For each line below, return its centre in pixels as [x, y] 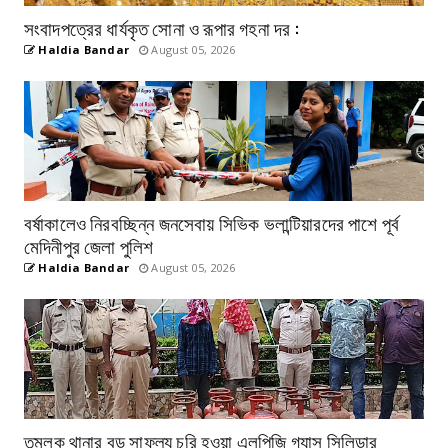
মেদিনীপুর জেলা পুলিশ [89, 244]
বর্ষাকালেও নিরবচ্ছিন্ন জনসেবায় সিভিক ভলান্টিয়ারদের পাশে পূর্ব [212, 221]
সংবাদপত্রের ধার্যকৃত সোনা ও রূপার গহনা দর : [161, 26]
